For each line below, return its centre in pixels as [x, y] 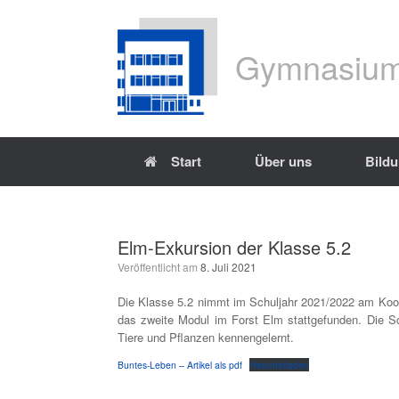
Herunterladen [279, 365]
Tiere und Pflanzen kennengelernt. [206, 337]
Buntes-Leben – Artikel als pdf [180, 365]
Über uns [283, 161]
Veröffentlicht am [162, 267]
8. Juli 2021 [228, 267]
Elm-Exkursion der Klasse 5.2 [234, 247]
